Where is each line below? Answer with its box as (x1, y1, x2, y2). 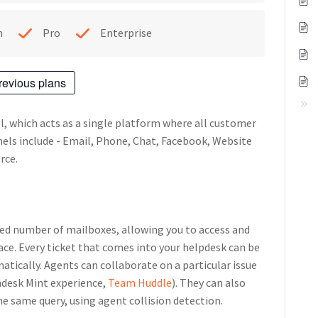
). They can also (171, 275, 246, 290)
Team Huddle (107, 275, 172, 290)
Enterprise (99, 26, 152, 40)
